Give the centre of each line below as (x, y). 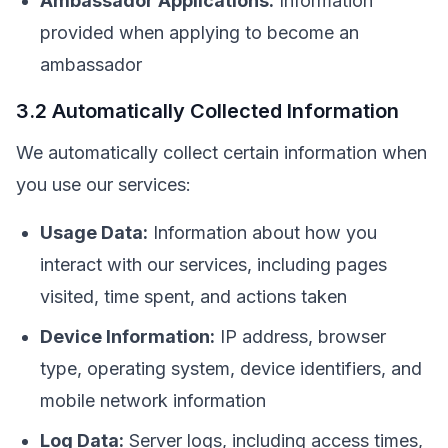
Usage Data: (94, 232)
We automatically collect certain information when (221, 152)
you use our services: (103, 184)
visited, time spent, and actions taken (193, 296)
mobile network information (153, 400)
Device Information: (127, 336)
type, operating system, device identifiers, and (231, 368)
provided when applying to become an (199, 32)
